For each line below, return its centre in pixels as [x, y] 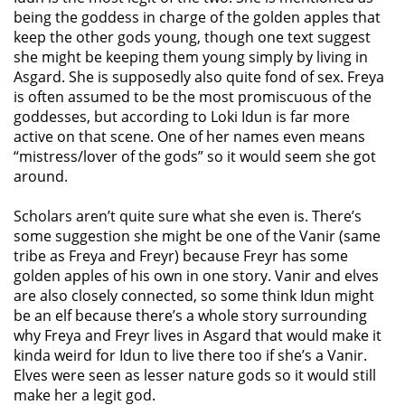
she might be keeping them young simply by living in [191, 57]
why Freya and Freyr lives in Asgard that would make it [198, 336]
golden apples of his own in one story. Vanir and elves [196, 276]
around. [41, 177]
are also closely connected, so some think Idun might [194, 296]
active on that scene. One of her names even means [189, 137]
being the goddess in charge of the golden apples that [197, 18]
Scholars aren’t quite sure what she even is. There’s [188, 217]
